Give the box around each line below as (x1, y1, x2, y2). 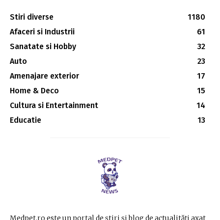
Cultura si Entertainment (10, 100, 98, 110)
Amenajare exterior (10, 71, 79, 81)
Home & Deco (10, 85, 59, 95)
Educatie (10, 115, 41, 125)
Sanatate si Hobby (10, 41, 76, 51)
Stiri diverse (10, 12, 54, 22)
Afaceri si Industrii (10, 27, 75, 36)
